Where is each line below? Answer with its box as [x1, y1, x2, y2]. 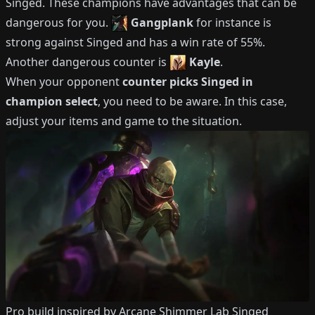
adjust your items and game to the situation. [6, 113, 242, 129]
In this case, [224, 94, 287, 109]
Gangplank [131, 15, 193, 30]
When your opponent [6, 74, 122, 89]
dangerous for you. [6, 15, 108, 30]
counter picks [122, 74, 201, 89]
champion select [6, 94, 98, 109]
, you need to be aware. [98, 94, 221, 109]
